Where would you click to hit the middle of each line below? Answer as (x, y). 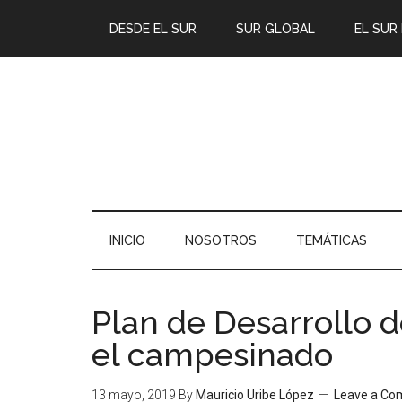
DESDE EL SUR (153, 29)
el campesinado (212, 354)
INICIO (127, 240)
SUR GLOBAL (275, 29)
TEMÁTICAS (332, 240)
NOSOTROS (221, 240)
